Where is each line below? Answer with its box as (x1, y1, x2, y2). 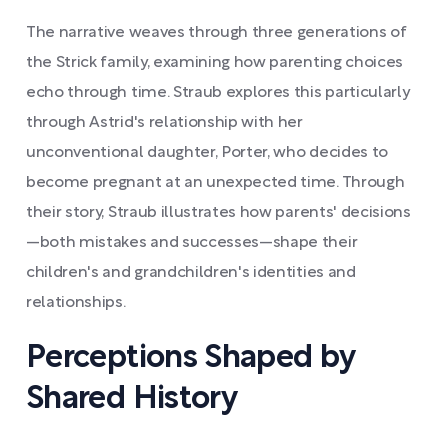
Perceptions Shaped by (26, 344, 355, 373)
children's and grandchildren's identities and (26, 266, 356, 280)
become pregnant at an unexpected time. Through (26, 176, 405, 190)
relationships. (26, 296, 126, 310)
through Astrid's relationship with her (26, 116, 303, 130)
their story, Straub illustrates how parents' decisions (26, 206, 411, 220)
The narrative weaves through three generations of (26, 26, 407, 40)
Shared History (26, 385, 238, 414)
